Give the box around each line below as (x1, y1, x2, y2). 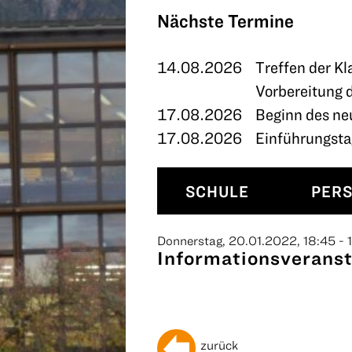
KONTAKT (8, 31, 90, 54)
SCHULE (185, 181, 249, 200)
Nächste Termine (157, 9, 294, 31)
